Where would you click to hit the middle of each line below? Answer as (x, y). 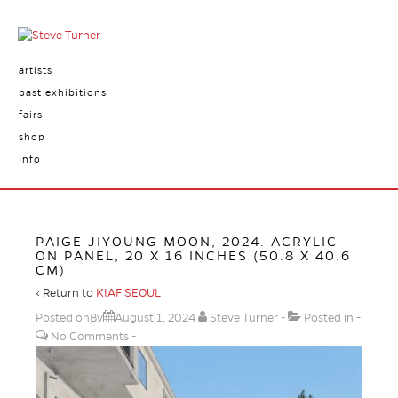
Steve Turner (244, 318)
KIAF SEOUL (128, 293)
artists (35, 70)
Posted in (329, 318)
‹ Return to (66, 293)
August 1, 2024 (155, 318)
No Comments (90, 337)
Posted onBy (69, 318)
